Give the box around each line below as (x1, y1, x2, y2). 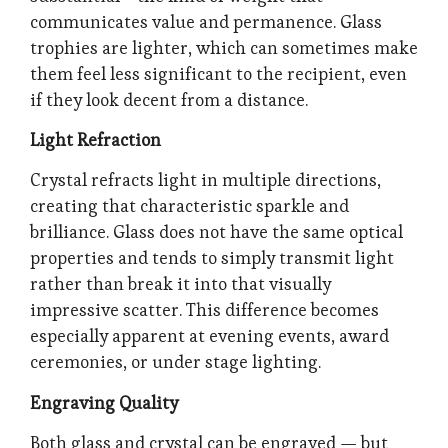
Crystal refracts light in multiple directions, (30, 169, 381, 192)
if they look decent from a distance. (30, 88, 308, 111)
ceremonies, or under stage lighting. (30, 351, 321, 374)
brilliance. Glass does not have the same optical (30, 221, 403, 244)
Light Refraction (30, 129, 161, 152)
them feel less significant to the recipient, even (30, 62, 407, 85)
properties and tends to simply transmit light (30, 247, 394, 270)
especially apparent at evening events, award (30, 325, 389, 348)
